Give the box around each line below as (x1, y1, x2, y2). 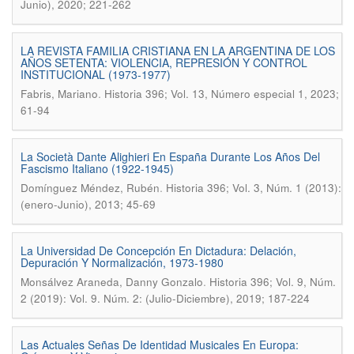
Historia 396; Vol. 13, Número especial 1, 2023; (104, 86, 339, 101)
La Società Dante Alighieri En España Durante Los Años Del (21, 149, 320, 164)
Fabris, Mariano (21, 86, 98, 101)
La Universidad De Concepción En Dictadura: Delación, (21, 243, 296, 258)
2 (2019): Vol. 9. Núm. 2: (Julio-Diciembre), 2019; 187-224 (21, 291, 310, 306)
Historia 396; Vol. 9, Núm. (209, 274, 336, 289)
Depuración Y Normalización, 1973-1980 (21, 254, 224, 270)
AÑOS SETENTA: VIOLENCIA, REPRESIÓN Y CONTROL (21, 55, 307, 70)
